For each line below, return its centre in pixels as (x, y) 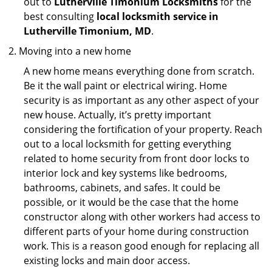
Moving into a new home (75, 51)
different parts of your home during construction (136, 231)
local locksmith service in (158, 16)
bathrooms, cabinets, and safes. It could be (122, 188)
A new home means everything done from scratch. (139, 71)
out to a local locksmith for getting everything (127, 144)
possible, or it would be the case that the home (131, 202)
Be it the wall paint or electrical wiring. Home (125, 86)
